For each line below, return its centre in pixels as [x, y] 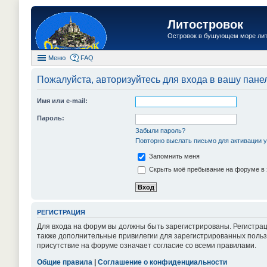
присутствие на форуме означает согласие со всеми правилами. [147, 245]
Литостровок [205, 24]
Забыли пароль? [160, 131]
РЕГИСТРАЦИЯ [61, 212]
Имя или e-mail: [62, 101]
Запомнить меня [173, 156]
